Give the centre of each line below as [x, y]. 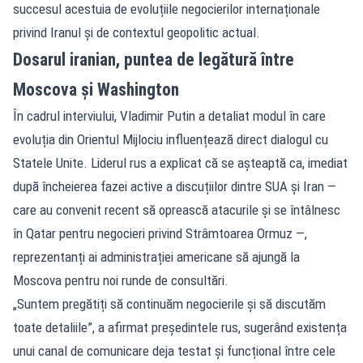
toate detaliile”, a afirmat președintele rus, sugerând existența [180, 327]
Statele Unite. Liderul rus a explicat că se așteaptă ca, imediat [180, 162]
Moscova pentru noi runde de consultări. [121, 280]
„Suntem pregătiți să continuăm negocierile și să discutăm [169, 303]
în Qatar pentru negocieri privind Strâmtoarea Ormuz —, [160, 233]
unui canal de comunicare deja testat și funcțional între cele [174, 350]
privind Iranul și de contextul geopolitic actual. [137, 32]
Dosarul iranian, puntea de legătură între [154, 59]
